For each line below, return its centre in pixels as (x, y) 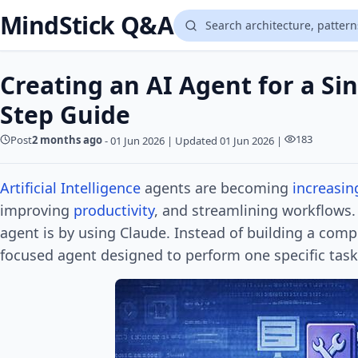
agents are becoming (217, 188)
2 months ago (67, 139)
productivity (114, 211)
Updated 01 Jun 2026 (226, 141)
